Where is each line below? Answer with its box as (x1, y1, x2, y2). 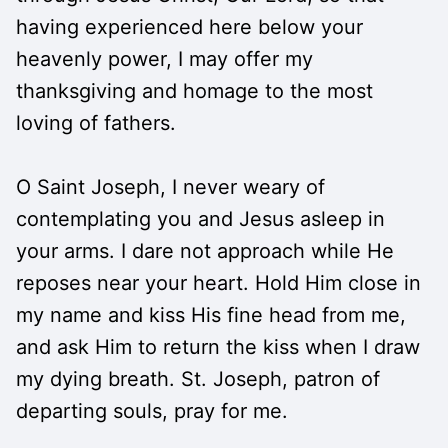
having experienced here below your (16, 15, 363, 40)
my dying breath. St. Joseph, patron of (16, 367, 380, 392)
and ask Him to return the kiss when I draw (16, 335, 420, 360)
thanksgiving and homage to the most (16, 79, 373, 104)
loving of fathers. (16, 111, 176, 136)
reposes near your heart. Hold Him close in (16, 271, 421, 296)
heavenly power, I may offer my (16, 47, 313, 72)
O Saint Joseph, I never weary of (16, 175, 325, 200)
